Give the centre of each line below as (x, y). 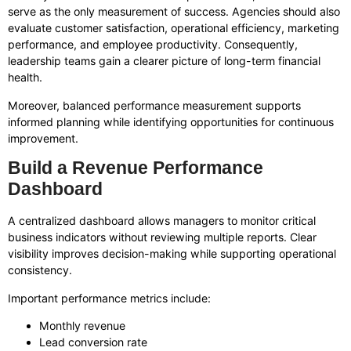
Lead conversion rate (93, 342)
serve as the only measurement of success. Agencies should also (174, 12)
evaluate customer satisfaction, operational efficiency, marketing (174, 28)
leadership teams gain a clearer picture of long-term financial (164, 61)
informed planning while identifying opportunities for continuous (171, 121)
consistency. (40, 270)
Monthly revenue (82, 326)
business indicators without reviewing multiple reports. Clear (162, 237)
